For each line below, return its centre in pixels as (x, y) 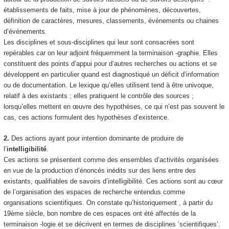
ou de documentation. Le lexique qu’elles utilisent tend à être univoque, (108, 85)
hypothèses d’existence (132, 118)
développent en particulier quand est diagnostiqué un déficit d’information (111, 75)
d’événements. (25, 32)
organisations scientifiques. (44, 202)
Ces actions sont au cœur (184, 181)
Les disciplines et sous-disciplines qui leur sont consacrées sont (99, 42)
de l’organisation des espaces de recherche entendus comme (94, 192)
